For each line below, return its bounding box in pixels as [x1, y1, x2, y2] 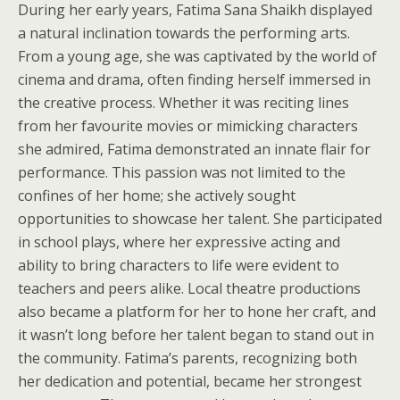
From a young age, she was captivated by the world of [18, 46, 377, 66]
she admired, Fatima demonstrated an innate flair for [18, 139, 371, 159]
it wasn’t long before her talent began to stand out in [18, 325, 374, 345]
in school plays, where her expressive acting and [18, 232, 340, 252]
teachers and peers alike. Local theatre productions [18, 279, 361, 298]
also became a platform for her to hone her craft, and [18, 302, 376, 321]
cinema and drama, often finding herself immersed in [18, 70, 371, 89]
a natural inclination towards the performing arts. [18, 23, 350, 43]
